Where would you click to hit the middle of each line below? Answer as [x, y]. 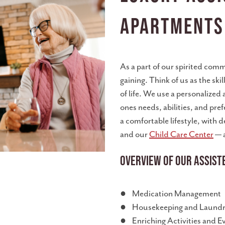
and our [135, 135]
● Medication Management [171, 194]
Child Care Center [181, 135]
